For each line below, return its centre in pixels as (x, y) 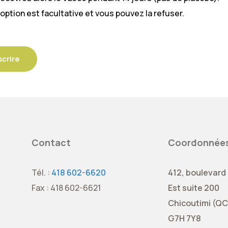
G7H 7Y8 (184, 218)
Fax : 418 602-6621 (66, 188)
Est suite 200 (193, 188)
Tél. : (42, 173)
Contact (51, 142)
